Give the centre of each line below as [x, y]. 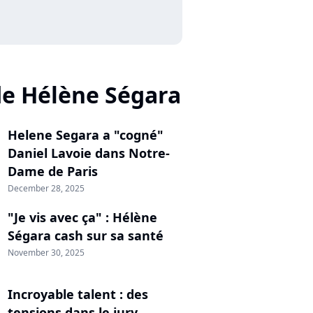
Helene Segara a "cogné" [86, 135]
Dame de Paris [53, 172]
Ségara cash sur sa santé [86, 236]
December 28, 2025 [46, 189]
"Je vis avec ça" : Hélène [82, 218]
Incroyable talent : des [78, 294]
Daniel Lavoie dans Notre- [89, 153]
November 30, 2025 [46, 253]
